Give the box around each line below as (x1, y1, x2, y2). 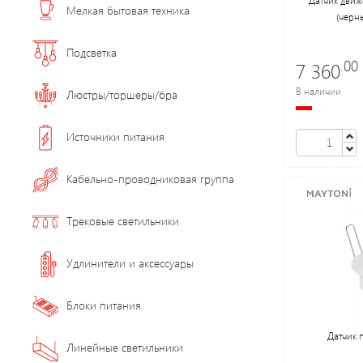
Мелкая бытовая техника (66, 2, 190, 18)
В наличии (295, 83, 341, 97)
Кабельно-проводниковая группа (66, 170, 234, 186)
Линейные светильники (66, 339, 183, 355)
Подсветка (66, 44, 117, 60)
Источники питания (66, 128, 164, 144)
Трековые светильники (66, 212, 179, 228)
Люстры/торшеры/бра (66, 86, 177, 102)
